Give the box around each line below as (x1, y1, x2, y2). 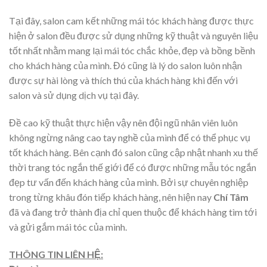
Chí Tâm (213, 191, 249, 203)
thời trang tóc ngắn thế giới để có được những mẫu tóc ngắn (9, 162, 256, 173)
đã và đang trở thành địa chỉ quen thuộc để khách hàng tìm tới (9, 206, 257, 218)
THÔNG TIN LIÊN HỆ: (9, 248, 103, 260)
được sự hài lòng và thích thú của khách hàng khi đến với (9, 74, 238, 86)
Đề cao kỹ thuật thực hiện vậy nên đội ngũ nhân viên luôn (9, 117, 238, 129)
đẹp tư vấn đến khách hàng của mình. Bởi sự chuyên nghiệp (9, 176, 249, 188)
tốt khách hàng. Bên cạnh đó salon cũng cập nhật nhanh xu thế (9, 147, 258, 159)
